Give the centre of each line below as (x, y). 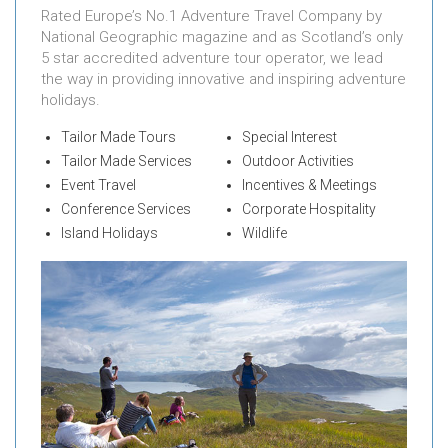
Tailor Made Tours (118, 136)
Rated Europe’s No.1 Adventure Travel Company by (211, 15)
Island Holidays (109, 232)
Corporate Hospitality (308, 208)
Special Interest (289, 136)
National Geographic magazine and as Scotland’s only (222, 36)
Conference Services (126, 208)
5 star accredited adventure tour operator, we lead (212, 57)
